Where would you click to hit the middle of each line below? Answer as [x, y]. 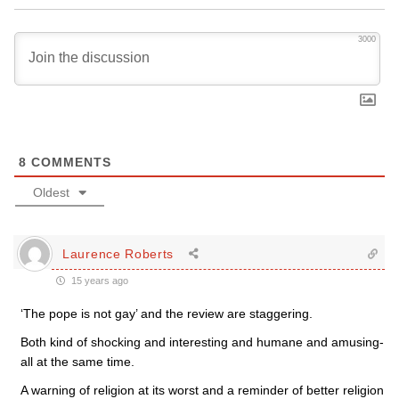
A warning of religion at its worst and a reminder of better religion [202, 390]
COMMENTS [69, 162]
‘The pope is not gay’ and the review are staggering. [167, 313]
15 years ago [98, 281]
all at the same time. [77, 362]
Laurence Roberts [118, 253]
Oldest [51, 192]
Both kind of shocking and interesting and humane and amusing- [202, 342]
